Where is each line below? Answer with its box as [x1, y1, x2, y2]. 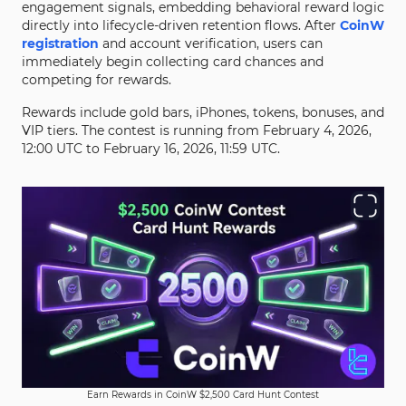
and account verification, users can [99, 35, 323, 52]
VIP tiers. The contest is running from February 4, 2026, [22, 122, 372, 139]
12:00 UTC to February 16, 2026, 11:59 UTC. [22, 140, 280, 157]
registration [22, 35, 99, 52]
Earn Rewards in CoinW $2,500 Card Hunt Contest [87, 389, 319, 401]
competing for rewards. [22, 72, 171, 88]
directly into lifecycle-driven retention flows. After [22, 17, 340, 34]
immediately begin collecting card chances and [22, 53, 324, 70]
